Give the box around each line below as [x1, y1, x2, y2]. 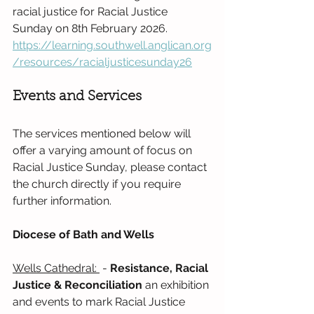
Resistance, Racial [110, 261, 211, 275]
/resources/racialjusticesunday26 [13, 55, 192, 69]
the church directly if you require [13, 177, 184, 191]
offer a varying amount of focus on [13, 144, 195, 158]
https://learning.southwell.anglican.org [13, 39, 212, 53]
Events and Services [13, 90, 142, 104]
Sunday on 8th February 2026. [13, 22, 170, 36]
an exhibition [145, 278, 212, 292]
